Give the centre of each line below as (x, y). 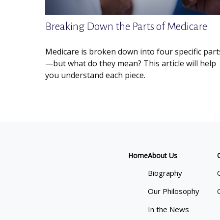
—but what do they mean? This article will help (131, 64)
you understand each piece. (95, 75)
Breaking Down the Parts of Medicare (126, 27)
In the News (168, 209)
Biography (165, 173)
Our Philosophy (173, 191)
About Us (162, 156)
